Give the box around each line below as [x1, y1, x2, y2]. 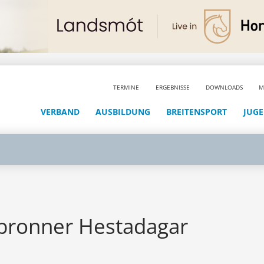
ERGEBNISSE [155, 82, 190, 91]
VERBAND [40, 105, 80, 117]
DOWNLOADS [206, 82, 243, 91]
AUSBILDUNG [95, 105, 151, 117]
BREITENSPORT [166, 105, 227, 117]
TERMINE [113, 82, 140, 91]
